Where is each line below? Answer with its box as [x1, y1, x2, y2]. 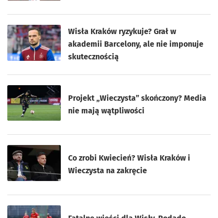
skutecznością [68, 52, 119, 61]
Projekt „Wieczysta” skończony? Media [68, 93, 207, 103]
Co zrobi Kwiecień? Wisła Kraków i [68, 153, 191, 163]
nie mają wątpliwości [68, 106, 145, 115]
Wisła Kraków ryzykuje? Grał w [68, 26, 177, 36]
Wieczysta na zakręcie [68, 166, 147, 176]
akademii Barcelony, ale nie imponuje [68, 39, 204, 49]
